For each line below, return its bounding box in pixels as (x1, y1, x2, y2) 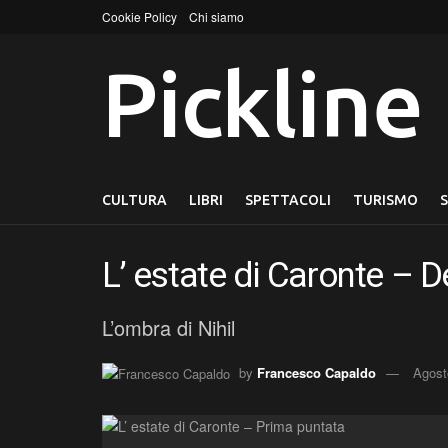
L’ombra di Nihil (102, 312, 235, 342)
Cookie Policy (102, 8, 177, 25)
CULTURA (102, 192, 167, 208)
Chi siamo (189, 8, 244, 25)
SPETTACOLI (245, 192, 331, 208)
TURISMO (353, 192, 418, 208)
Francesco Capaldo (257, 362, 376, 382)
